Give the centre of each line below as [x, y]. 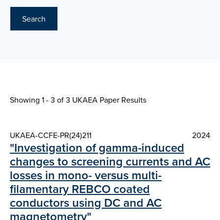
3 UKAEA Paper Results [106, 100]
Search [34, 19]
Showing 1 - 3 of [38, 100]
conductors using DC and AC [86, 203]
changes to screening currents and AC [110, 162]
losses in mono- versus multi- [86, 175]
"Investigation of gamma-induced [97, 148]
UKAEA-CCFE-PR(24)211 [51, 135]
